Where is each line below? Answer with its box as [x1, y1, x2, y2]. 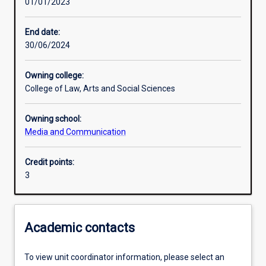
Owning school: [25, 114, 81, 124]
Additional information [28, 91, 113, 102]
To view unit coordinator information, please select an [24, 252, 224, 262]
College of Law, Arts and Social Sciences [25, 84, 175, 94]
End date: [25, 27, 60, 37]
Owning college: [25, 71, 84, 81]
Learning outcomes [28, 8, 101, 18]
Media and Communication [25, 127, 126, 137]
